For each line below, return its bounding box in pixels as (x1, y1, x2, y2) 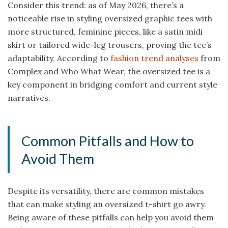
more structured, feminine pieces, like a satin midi (8, 26, 203, 37)
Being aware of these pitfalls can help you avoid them (8, 212, 214, 223)
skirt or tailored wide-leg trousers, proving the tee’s (8, 39, 212, 50)
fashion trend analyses (110, 52, 198, 63)
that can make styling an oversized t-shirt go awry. (8, 199, 206, 210)
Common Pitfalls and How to (21, 132, 194, 150)
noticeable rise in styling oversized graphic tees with (8, 13, 212, 23)
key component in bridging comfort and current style (8, 79, 217, 90)
